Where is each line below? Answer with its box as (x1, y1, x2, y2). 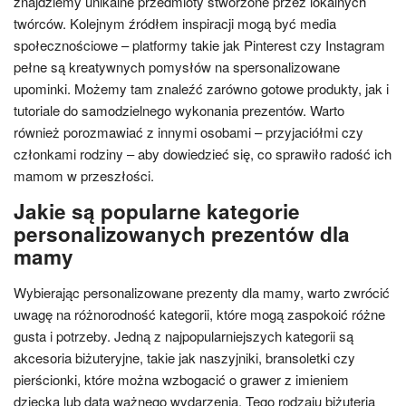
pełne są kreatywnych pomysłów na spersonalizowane (14, 57, 340, 76)
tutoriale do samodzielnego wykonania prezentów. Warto (14, 101, 344, 120)
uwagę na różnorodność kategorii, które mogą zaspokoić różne (14, 304, 385, 324)
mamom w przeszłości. (14, 166, 154, 185)
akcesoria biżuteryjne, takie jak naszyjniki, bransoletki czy (14, 348, 355, 367)
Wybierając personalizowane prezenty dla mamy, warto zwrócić (14, 283, 390, 302)
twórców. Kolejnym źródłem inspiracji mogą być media (14, 14, 336, 33)
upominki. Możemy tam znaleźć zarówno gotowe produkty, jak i (14, 79, 389, 98)
